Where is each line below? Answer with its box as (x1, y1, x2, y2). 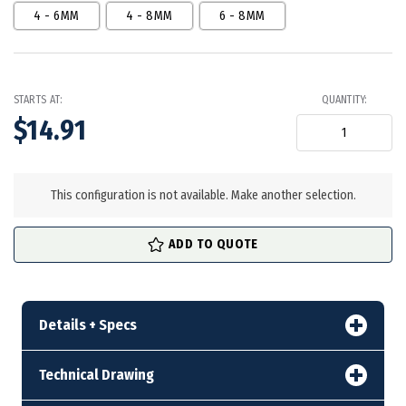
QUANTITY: (321, 93, 368, 107)
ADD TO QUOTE (169, 237, 258, 252)
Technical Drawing (38, 365, 154, 383)
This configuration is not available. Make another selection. (50, 188, 356, 203)
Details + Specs (38, 315, 137, 333)
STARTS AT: (14, 93, 63, 107)
